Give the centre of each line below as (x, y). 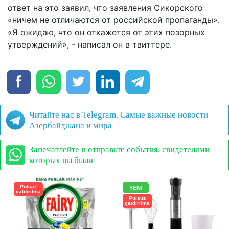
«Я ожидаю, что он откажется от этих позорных (106, 32)
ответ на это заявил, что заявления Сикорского (105, 8)
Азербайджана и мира (71, 126)
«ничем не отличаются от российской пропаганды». (114, 20)
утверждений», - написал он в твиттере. (90, 45)
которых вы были (61, 161)
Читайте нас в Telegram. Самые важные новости (119, 115)
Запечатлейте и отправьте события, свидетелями (119, 150)
